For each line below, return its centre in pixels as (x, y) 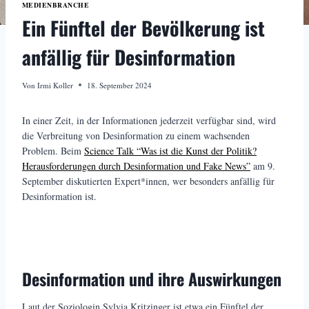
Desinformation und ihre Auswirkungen (152, 278)
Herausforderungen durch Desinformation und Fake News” (136, 166)
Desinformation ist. (59, 196)
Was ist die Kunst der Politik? (199, 150)
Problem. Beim (53, 150)
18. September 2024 (120, 85)
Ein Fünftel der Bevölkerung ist (143, 28)
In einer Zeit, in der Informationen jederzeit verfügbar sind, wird (149, 120)
